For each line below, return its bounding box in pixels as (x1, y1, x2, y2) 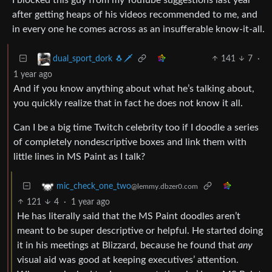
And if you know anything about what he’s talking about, (13, 83, 254, 93)
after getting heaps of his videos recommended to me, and (12, 9, 257, 19)
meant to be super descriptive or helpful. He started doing (17, 225, 263, 236)
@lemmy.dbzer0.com (131, 182, 198, 190)
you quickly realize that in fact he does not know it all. (13, 98, 243, 108)
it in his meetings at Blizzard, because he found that (17, 240, 238, 250)
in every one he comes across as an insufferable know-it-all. (12, 24, 265, 34)
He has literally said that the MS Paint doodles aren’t (17, 211, 240, 221)
